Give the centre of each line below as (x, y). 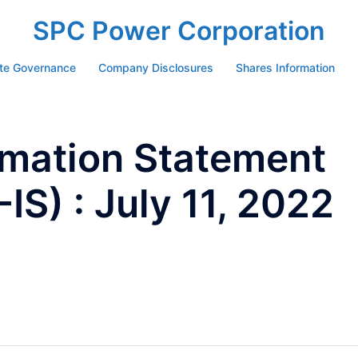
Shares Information (285, 68)
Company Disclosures (155, 68)
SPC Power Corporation (179, 31)
